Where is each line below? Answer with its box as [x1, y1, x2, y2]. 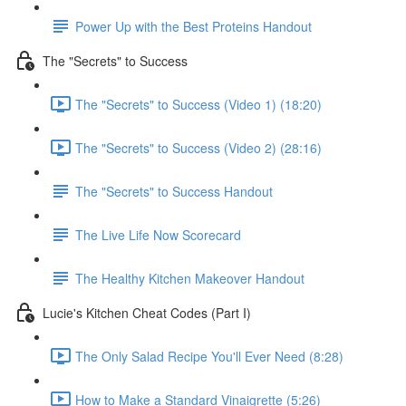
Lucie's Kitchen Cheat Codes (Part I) [43, 303, 251, 322]
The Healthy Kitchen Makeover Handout [75, 268, 304, 287]
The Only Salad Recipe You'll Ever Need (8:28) [75, 346, 343, 365]
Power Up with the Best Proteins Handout [75, 16, 312, 35]
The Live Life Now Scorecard [75, 225, 241, 244]
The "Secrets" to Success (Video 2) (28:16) [75, 138, 322, 157]
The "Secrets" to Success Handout [75, 181, 273, 200]
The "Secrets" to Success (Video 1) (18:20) [75, 94, 322, 113]
